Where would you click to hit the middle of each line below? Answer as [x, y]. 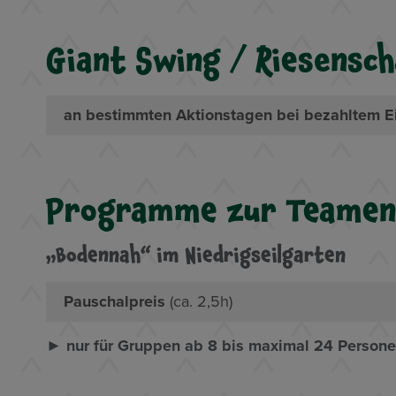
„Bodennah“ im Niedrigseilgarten [196, 255]
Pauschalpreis [117, 301]
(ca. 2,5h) [201, 301]
